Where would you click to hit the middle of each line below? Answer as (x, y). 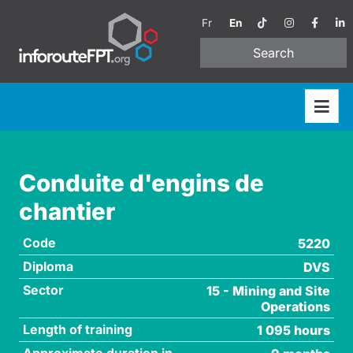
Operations (296, 306)
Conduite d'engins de (141, 182)
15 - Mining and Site (269, 290)
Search (273, 53)
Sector (43, 290)
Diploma (48, 266)
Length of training (77, 329)
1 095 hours (294, 330)
